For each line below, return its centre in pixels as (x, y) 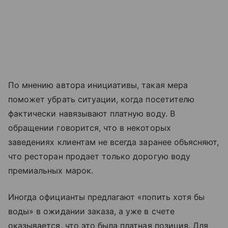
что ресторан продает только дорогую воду (99, 156)
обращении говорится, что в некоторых (90, 127)
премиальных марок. (52, 170)
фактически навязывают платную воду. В (92, 113)
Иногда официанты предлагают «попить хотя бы (107, 197)
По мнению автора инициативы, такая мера (98, 85)
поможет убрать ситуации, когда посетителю (101, 99)
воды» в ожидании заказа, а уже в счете (91, 211)
